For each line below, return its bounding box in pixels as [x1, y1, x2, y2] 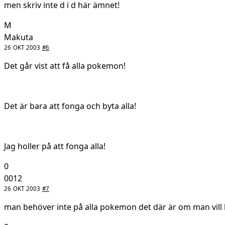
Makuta [4, 31, 33, 43]
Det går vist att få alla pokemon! [4, 60, 126, 71]
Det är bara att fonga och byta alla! [4, 100, 136, 111]
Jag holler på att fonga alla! [4, 140, 105, 152]
